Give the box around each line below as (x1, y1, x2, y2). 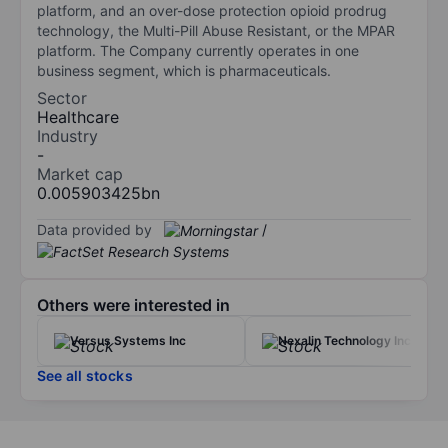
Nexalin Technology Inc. (278, 333, 414, 349)
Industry (37, 125, 98, 146)
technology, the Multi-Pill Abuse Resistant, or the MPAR (37, 21, 395, 39)
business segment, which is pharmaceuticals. (37, 61, 331, 79)
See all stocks (37, 367, 133, 385)
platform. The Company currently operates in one (37, 41, 359, 59)
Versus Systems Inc (70, 333, 186, 349)
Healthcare (37, 106, 119, 127)
